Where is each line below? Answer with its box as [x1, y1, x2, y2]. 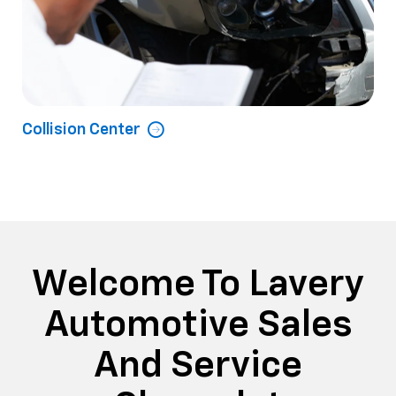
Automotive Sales [43, 306, 353, 344]
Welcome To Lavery [32, 265, 364, 303]
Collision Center [22, 121, 141, 138]
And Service [94, 346, 302, 385]
